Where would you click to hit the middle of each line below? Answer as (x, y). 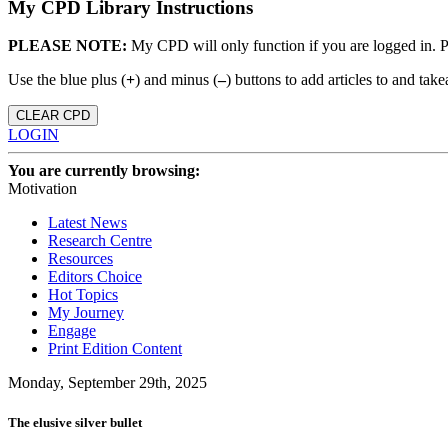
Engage (72, 331)
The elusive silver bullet (75, 422)
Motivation (42, 189)
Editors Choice (95, 277)
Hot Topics (83, 295)
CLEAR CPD (53, 116)
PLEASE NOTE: (67, 46)
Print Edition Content (115, 349)
